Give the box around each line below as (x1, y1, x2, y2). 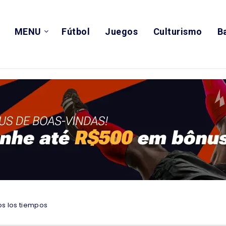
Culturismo (153, 26, 202, 37)
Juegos (105, 26, 138, 37)
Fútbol (62, 26, 90, 37)
